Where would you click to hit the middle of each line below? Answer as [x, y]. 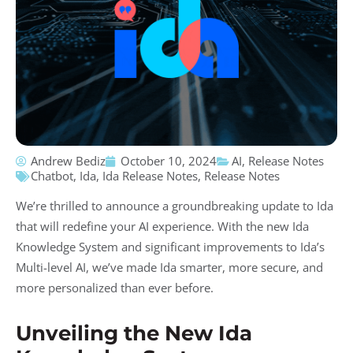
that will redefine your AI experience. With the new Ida [162, 226]
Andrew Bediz [68, 161]
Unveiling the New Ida [134, 333]
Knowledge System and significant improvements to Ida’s [170, 247]
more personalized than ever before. [115, 288]
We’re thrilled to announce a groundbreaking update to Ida [175, 206]
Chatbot [52, 176]
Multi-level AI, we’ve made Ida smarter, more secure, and [169, 267]
